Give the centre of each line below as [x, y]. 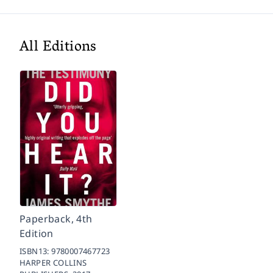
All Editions [58, 48]
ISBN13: [36, 251]
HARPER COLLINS [53, 262]
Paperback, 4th [56, 218]
